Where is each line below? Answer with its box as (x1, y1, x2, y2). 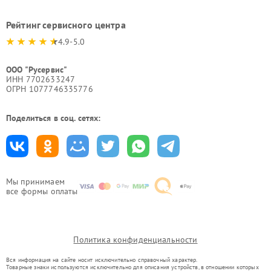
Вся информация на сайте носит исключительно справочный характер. (6, 256, 198, 264)
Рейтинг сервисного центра (6, 19, 126, 31)
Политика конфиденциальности (73, 234, 198, 245)
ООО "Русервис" (6, 64, 68, 75)
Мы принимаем (6, 176, 65, 187)
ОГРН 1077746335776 (6, 83, 93, 94)
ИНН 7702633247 (6, 74, 76, 85)
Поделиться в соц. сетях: (6, 113, 101, 123)
